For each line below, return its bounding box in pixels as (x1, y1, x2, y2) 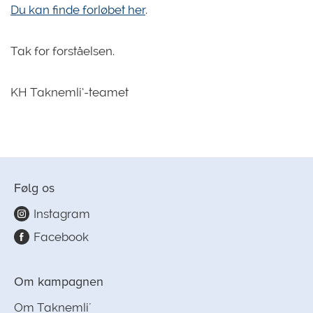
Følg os (14, 180, 54, 196)
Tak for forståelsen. (10, 44, 115, 58)
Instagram (34, 207, 90, 221)
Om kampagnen (14, 274, 103, 289)
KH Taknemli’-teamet (10, 85, 129, 99)
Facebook (34, 230, 89, 244)
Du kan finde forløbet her (10, 3, 145, 17)
